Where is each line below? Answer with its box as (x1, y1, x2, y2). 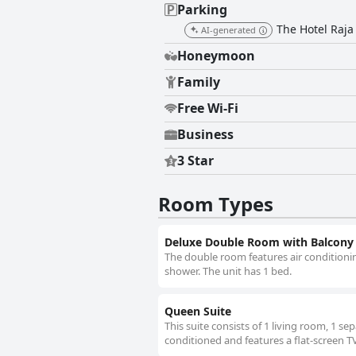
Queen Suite (164, 304, 231, 319)
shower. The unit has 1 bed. (164, 264, 292, 279)
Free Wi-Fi (177, 99, 238, 118)
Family (177, 73, 220, 91)
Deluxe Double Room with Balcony (164, 234, 354, 250)
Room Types (158, 191, 273, 218)
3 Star (177, 152, 214, 170)
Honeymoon (177, 47, 255, 65)
